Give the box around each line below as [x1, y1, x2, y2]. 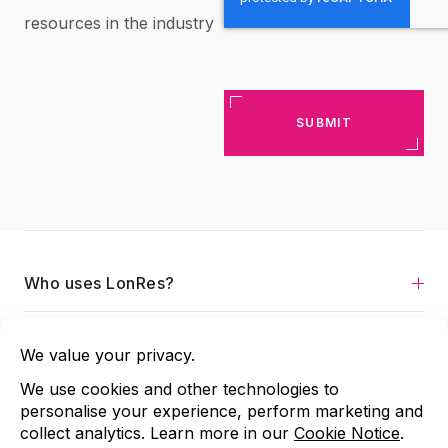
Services [24, 330, 94, 350]
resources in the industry [24, 13, 214, 33]
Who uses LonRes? [24, 273, 175, 293]
